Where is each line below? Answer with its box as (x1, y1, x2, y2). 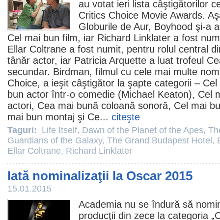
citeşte (111, 111, 140, 122)
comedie (78, 89, 115, 100)
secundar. (7, 66, 53, 77)
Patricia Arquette (74, 55, 146, 66)
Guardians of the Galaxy (7, 136, 102, 145)
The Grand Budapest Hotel (107, 136, 212, 145)
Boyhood (154, 21, 192, 32)
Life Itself (42, 125, 77, 135)
